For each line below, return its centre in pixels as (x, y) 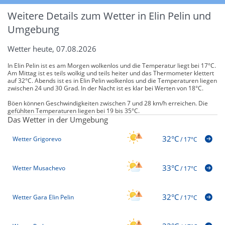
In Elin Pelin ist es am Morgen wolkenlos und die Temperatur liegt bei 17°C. (112, 65)
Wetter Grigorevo (37, 139)
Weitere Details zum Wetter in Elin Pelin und (109, 16)
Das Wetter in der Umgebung (58, 119)
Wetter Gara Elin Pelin (43, 197)
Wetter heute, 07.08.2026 (52, 48)
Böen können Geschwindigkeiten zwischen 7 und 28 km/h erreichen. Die (108, 103)
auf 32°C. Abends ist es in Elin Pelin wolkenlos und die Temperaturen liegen (112, 80)
